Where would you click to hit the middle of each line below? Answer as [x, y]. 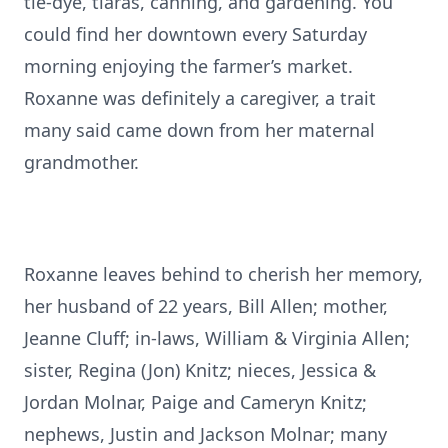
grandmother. [81, 162]
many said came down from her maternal [199, 130]
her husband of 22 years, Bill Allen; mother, [206, 306]
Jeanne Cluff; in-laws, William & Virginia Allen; [217, 338]
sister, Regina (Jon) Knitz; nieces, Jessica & [200, 370]
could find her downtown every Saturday [195, 34]
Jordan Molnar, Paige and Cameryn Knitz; [195, 402]
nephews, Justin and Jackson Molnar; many [205, 434]
